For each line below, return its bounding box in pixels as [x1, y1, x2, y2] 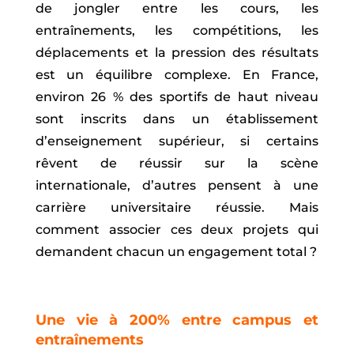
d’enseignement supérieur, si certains [35, 133, 319, 149]
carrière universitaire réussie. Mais [35, 199, 319, 215]
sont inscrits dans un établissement [35, 111, 319, 126]
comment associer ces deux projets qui [35, 221, 319, 237]
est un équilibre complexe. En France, [35, 66, 319, 82]
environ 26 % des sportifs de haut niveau [35, 88, 319, 104]
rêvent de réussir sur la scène [35, 155, 319, 171]
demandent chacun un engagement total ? [35, 243, 317, 259]
